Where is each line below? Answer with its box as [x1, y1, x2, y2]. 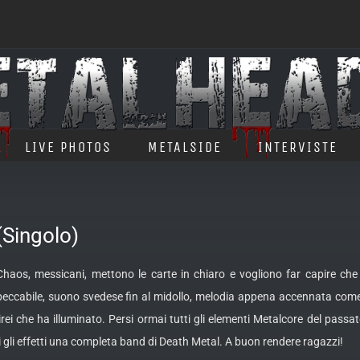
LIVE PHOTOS [25, 137, 112, 156]
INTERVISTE [258, 137, 337, 156]
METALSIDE [148, 137, 222, 156]
